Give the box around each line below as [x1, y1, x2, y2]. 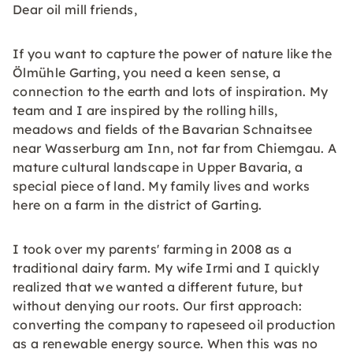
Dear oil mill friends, [13, 2, 138, 17]
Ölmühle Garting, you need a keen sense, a [13, 65, 281, 80]
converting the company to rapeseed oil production [13, 317, 336, 333]
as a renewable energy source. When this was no [13, 336, 318, 351]
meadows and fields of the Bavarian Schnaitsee [13, 121, 313, 137]
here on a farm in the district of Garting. [13, 197, 262, 213]
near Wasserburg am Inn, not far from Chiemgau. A [13, 140, 337, 156]
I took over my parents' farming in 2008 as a [13, 241, 292, 257]
